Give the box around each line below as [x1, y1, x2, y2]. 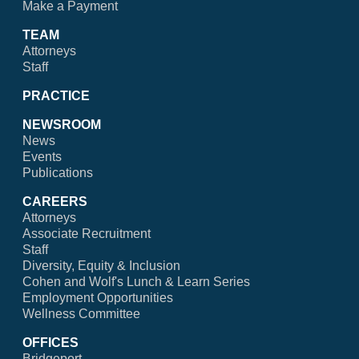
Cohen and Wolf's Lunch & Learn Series [22, 275, 250, 289]
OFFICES [22, 336, 79, 350]
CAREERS [22, 195, 87, 209]
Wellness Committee [22, 307, 140, 321]
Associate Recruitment [22, 227, 151, 241]
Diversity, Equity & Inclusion [22, 259, 180, 273]
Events [22, 150, 62, 164]
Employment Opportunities [22, 291, 173, 305]
